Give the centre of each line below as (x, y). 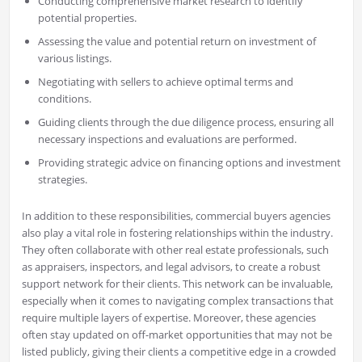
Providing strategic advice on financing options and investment (189, 163)
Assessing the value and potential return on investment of (177, 42)
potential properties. (87, 18)
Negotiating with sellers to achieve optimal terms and (165, 82)
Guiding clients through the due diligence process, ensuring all (185, 122)
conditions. (64, 99)
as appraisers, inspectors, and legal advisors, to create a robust (171, 267)
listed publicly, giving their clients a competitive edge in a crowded (179, 352)
